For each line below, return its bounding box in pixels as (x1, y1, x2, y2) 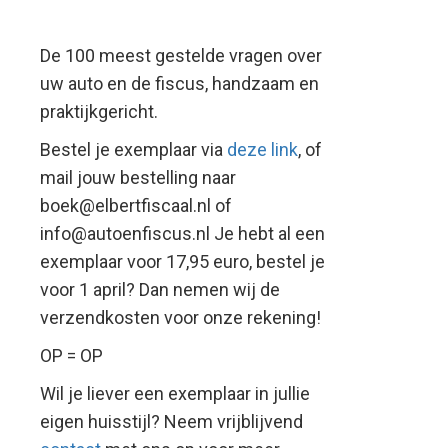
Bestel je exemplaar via (40, 139, 227, 160)
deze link (227, 139, 298, 160)
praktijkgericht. (40, 101, 158, 122)
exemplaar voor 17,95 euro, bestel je (40, 251, 325, 272)
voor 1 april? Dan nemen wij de (40, 279, 280, 300)
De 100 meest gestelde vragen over (40, 45, 322, 66)
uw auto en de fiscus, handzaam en (40, 73, 319, 94)
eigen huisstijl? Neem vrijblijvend (40, 411, 303, 432)
